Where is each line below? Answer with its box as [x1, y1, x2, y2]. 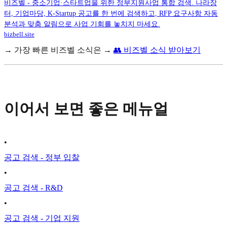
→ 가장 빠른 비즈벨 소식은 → [4, 45, 113, 54]
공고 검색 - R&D [4, 183, 63, 192]
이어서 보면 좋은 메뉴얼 [4, 100, 168, 118]
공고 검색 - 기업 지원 [4, 213, 80, 222]
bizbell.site [4, 30, 34, 38]
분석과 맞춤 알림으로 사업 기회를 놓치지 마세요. [4, 20, 160, 28]
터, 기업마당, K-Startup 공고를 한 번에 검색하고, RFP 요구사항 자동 [4, 9, 218, 17]
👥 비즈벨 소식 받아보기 [113, 45, 201, 54]
